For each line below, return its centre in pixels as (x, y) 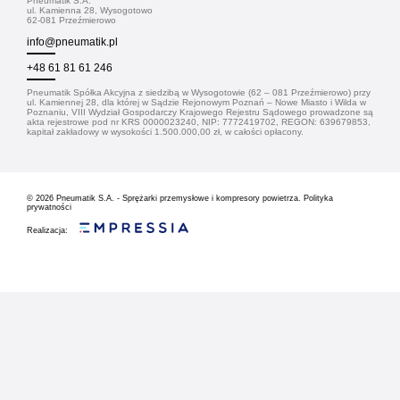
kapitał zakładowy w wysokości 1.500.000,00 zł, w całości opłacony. (165, 131)
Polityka (318, 198)
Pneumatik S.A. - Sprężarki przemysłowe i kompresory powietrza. (179, 198)
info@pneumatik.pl (72, 41)
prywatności (49, 207)
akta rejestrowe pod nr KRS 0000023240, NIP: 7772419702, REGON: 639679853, (199, 121)
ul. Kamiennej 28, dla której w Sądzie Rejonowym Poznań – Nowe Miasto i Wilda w (196, 102)
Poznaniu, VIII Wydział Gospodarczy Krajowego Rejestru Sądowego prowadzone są (200, 112)
